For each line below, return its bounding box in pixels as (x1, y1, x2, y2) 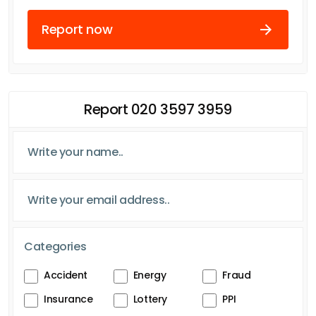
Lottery (133, 291, 168, 306)
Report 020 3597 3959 (84, 99, 232, 119)
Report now (42, 20, 113, 39)
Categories (24, 238, 87, 255)
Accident (44, 267, 88, 282)
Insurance (44, 291, 93, 306)
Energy (133, 267, 166, 282)
